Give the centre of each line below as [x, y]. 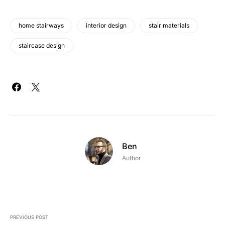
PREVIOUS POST [29, 217]
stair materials [169, 26]
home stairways [41, 26]
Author [132, 158]
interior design [106, 26]
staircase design [42, 46]
